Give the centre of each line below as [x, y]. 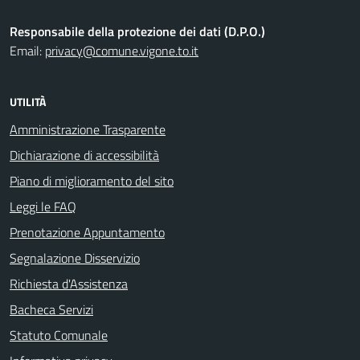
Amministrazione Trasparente [88, 129]
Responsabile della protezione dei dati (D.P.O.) [137, 31]
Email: [27, 51]
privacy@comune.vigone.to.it [122, 51]
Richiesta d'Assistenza [69, 284]
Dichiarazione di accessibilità [84, 155]
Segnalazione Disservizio [75, 258]
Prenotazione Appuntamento [87, 232]
